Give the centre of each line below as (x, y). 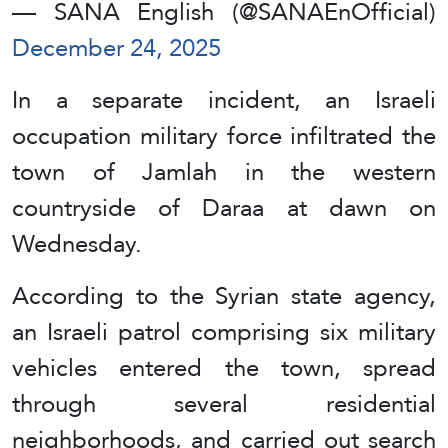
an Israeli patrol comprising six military (224, 332)
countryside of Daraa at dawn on (224, 208)
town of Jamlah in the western (224, 172)
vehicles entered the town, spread (224, 368)
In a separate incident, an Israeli (224, 100)
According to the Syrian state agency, (224, 296)
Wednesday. (77, 244)
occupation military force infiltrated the (224, 136)
